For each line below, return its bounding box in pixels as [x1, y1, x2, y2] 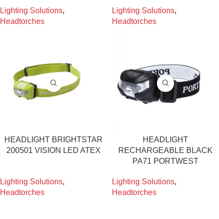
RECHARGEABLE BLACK [118, 146, 213, 155]
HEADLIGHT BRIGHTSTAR [4, 135, 103, 144]
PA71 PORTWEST [132, 157, 198, 166]
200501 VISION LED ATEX [6, 146, 101, 155]
